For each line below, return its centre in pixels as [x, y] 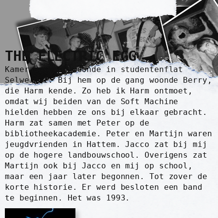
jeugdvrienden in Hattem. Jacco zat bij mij [106, 145]
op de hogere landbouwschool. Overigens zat [106, 155]
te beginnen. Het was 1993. [68, 198]
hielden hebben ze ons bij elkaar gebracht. [106, 112]
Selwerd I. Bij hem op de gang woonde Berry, [109, 80]
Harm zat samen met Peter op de [77, 123]
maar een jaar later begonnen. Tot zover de [106, 177]
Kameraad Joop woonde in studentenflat [94, 70]
